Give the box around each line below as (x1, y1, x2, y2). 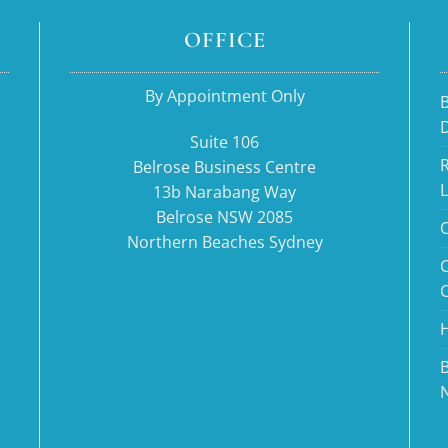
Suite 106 (190, 131, 259, 154)
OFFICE (183, 26, 266, 54)
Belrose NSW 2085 (156, 206, 293, 229)
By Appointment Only (144, 85, 305, 108)
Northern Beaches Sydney (126, 231, 323, 254)
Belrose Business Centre (133, 156, 316, 179)
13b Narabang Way (153, 181, 296, 204)
